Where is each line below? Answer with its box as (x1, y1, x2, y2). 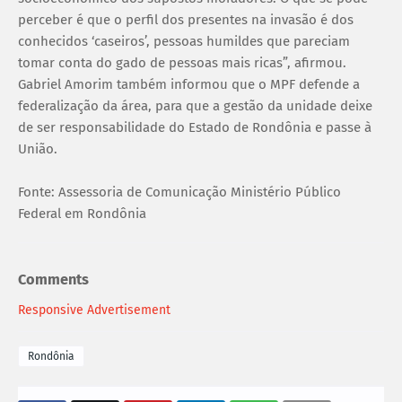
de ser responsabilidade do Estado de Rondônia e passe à (18, 118, 371, 135)
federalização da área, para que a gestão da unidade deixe (18, 97, 372, 114)
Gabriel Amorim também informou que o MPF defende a (18, 75, 360, 92)
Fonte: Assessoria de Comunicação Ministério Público (18, 183, 341, 200)
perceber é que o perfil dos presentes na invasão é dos (18, 11, 354, 28)
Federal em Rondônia (18, 205, 146, 222)
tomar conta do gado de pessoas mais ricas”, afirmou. (18, 54, 346, 71)
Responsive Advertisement (18, 302, 170, 319)
